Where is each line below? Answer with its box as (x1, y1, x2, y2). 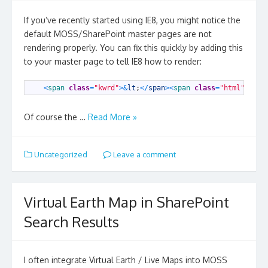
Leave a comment (111, 149, 176, 159)
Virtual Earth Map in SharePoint (24, 193, 229, 212)
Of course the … (24, 111, 88, 122)
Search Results (24, 212, 119, 232)
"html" (220, 83, 245, 92)
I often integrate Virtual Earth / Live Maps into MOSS (24, 255, 227, 266)
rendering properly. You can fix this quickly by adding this (24, 42, 243, 53)
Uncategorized (34, 149, 87, 159)
